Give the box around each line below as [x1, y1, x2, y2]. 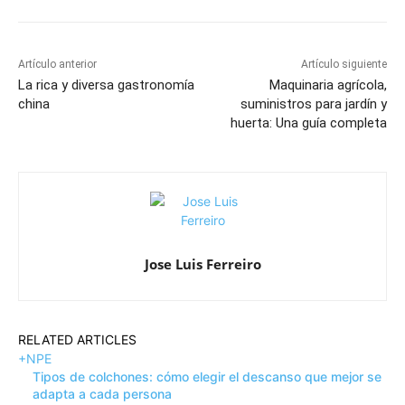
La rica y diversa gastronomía [18, 77, 194, 94]
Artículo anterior [18, 58, 97, 71]
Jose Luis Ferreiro [144, 255, 261, 274]
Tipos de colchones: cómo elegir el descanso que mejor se [33, 369, 381, 385]
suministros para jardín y [240, 96, 387, 113]
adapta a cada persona [33, 386, 172, 402]
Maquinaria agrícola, [268, 77, 387, 94]
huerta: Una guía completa [230, 115, 387, 132]
